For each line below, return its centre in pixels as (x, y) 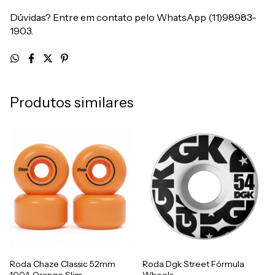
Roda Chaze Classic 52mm (63, 264)
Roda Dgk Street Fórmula (193, 264)
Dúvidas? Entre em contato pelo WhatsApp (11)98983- (133, 17)
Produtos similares (72, 103)
